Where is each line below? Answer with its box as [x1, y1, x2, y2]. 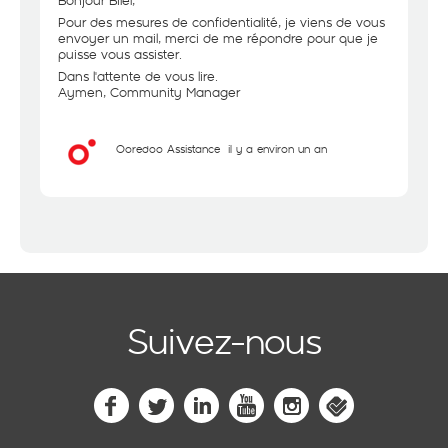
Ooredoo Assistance [116, 141, 220, 156]
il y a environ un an [228, 141, 327, 156]
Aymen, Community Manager [58, 83, 240, 101]
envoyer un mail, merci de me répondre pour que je [58, 29, 378, 47]
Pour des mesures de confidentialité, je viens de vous [58, 13, 385, 31]
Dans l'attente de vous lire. [58, 67, 218, 85]
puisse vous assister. [58, 45, 182, 63]
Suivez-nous [126, 316, 322, 364]
